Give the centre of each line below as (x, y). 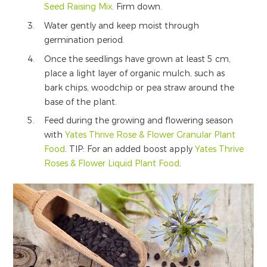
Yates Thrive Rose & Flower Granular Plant (150, 135)
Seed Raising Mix (78, 7)
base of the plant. (80, 102)
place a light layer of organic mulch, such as (134, 73)
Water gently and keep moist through (121, 26)
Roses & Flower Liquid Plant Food (111, 164)
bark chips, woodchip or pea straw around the (139, 88)
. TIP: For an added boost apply (130, 150)
